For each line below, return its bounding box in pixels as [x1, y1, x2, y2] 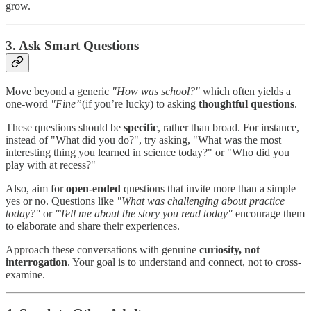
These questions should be [6, 121, 124, 133]
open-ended [66, 182, 121, 194]
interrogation [6, 255, 67, 268]
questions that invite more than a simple [121, 182, 296, 194]
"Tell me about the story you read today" [55, 207, 233, 219]
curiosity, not [199, 243, 260, 255]
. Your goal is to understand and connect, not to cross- [67, 255, 301, 268]
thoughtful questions [199, 97, 294, 110]
